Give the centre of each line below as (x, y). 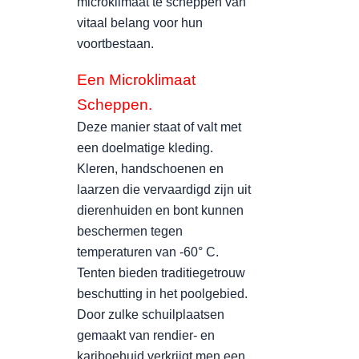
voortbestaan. (115, 44)
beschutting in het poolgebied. (162, 294)
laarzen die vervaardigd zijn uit (164, 190)
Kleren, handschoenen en (150, 169)
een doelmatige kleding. (145, 148)
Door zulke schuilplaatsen (151, 315)
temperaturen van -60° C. (148, 252)
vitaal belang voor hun (140, 23)
